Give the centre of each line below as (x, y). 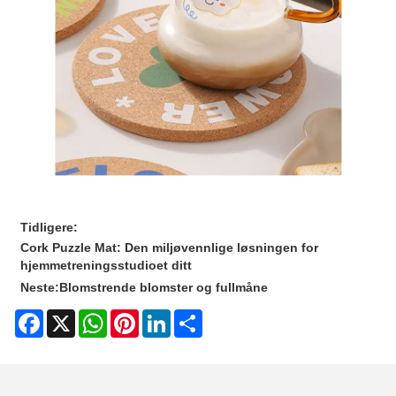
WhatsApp (136, 317)
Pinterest (164, 317)
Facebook (71, 317)
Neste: (40, 287)
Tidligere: (49, 227)
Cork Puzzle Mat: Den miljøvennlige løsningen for (170, 247)
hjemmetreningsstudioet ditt (107, 265)
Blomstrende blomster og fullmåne (164, 287)
